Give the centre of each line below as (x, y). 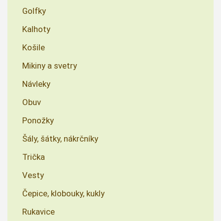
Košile (34, 48)
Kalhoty (36, 29)
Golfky (34, 11)
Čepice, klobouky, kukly (63, 194)
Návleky (36, 84)
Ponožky (38, 121)
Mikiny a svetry (50, 66)
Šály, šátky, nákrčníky (60, 139)
